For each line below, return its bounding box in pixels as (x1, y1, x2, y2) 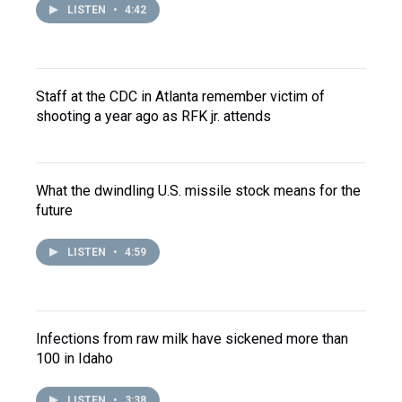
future (36, 202, 73, 220)
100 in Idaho (36, 350, 113, 368)
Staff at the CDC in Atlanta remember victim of (36, 88, 325, 106)
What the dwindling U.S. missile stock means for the (36, 182, 361, 200)
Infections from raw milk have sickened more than (36, 330, 348, 348)
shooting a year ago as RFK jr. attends (36, 108, 271, 126)
